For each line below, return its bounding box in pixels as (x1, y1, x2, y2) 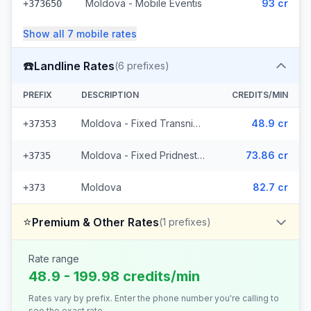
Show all (23, 28, 67, 40)
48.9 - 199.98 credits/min (28, 268, 200, 285)
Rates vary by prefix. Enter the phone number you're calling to (28, 293, 279, 303)
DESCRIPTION (81, 90, 139, 100)
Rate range (28, 253, 79, 264)
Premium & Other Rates (32, 215, 159, 229)
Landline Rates (34, 58, 115, 73)
